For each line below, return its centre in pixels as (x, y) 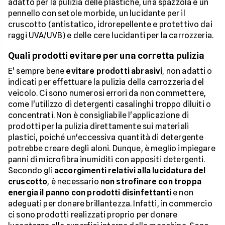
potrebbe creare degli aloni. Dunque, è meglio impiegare (112, 148)
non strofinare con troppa (151, 182)
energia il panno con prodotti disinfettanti (90, 193)
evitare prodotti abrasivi (114, 71)
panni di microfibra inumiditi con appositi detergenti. (107, 159)
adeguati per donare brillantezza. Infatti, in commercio (110, 204)
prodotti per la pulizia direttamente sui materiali (99, 126)
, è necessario (74, 182)
